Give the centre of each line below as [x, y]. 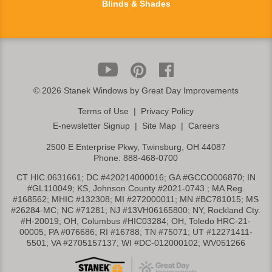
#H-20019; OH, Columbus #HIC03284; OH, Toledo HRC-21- [136, 221]
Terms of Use [104, 111]
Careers [203, 126]
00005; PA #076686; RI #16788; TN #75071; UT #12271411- [136, 232]
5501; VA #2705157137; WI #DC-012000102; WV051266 [136, 243]
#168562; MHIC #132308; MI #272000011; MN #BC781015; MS [136, 199]
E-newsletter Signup [91, 126]
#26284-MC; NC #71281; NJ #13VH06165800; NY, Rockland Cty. [136, 210]
